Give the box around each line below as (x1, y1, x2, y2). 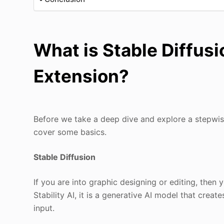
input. (33, 202, 55, 213)
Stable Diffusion (33, 151, 96, 162)
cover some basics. (33, 126, 107, 137)
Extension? (33, 65, 129, 87)
